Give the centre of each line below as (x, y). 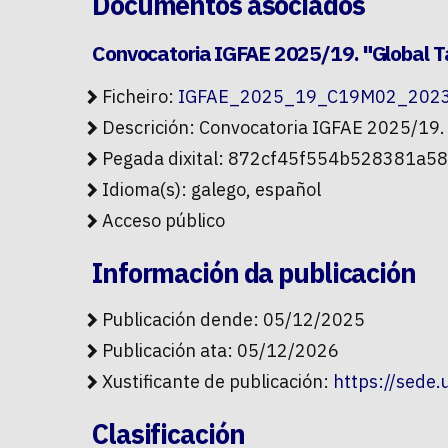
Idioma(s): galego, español (211, 190)
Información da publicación (254, 273)
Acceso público (163, 221)
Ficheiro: (140, 97)
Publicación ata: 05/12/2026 (220, 351)
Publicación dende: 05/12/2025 (233, 320)
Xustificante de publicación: (217, 382)
